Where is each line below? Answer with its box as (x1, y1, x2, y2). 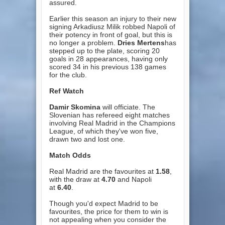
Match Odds (49, 151, 91, 159)
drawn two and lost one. (49, 135, 125, 143)
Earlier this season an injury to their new (49, 14, 176, 23)
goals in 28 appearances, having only (49, 54, 168, 63)
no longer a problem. (49, 38, 118, 47)
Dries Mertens (117, 38, 165, 47)
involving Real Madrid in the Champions (49, 119, 175, 127)
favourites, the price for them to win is (49, 207, 168, 215)
